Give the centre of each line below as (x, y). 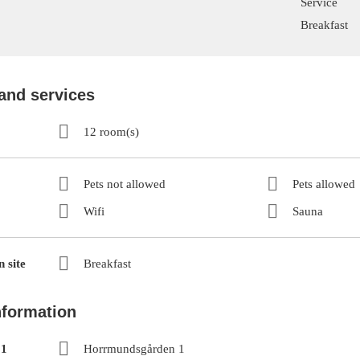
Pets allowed (324, 184)
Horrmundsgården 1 (134, 348)
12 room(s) (111, 131)
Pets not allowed (125, 184)
